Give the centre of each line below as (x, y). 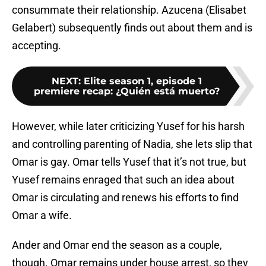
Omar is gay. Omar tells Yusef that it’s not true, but (129, 162)
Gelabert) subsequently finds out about (103, 28)
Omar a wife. (42, 216)
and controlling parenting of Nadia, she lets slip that (132, 144)
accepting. (37, 46)
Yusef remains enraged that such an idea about (123, 180)
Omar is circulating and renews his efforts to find (125, 198)
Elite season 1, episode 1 (142, 81)
